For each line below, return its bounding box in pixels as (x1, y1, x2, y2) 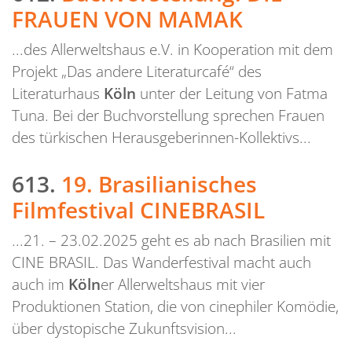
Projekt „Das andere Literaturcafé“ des (12, 60, 262, 82)
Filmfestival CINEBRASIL (12, 195, 265, 225)
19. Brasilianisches (61, 169, 257, 200)
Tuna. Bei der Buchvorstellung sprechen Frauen (12, 104, 324, 126)
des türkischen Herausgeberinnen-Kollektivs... (12, 126, 311, 148)
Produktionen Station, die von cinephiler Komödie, (12, 295, 339, 317)
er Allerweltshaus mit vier (101, 273, 265, 295)
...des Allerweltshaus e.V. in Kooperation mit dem (12, 38, 333, 60)
